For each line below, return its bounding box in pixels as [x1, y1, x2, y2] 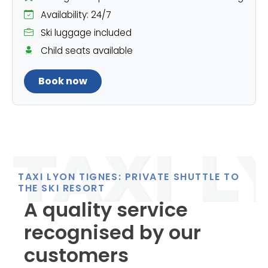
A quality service [24, 196, 188, 224]
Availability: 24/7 [38, 8, 111, 22]
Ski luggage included [38, 26, 132, 39]
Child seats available [38, 44, 133, 57]
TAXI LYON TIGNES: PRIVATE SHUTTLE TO [18, 170, 240, 184]
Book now [38, 74, 88, 89]
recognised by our [24, 219, 201, 246]
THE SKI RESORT [18, 181, 105, 196]
